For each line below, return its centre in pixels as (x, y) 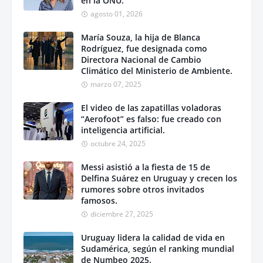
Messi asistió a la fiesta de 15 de (146, 167)
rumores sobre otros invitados (143, 189)
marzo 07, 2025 (116, 84)
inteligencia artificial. (123, 130)
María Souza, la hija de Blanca (141, 37)
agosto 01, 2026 (117, 14)
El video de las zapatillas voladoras (151, 107)
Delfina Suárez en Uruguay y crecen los (159, 178)
